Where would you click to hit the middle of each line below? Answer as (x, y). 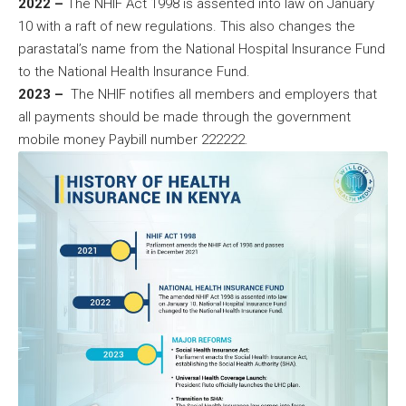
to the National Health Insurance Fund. (134, 71)
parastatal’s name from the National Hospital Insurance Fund (202, 48)
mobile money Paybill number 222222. (133, 139)
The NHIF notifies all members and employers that (220, 94)
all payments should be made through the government (184, 116)
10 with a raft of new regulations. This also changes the (187, 26)
